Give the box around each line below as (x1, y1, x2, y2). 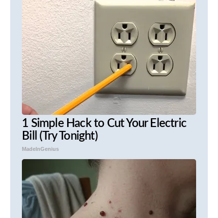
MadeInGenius (22, 146, 59, 152)
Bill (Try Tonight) (22, 130, 98, 143)
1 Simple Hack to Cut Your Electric (22, 118, 186, 130)
